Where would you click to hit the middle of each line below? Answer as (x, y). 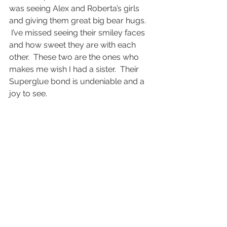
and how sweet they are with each (73, 45)
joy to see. (28, 93)
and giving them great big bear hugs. (79, 21)
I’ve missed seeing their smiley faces (78, 33)
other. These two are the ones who (75, 57)
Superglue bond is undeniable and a (78, 81)
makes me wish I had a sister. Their (75, 69)
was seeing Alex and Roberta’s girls (75, 8)
